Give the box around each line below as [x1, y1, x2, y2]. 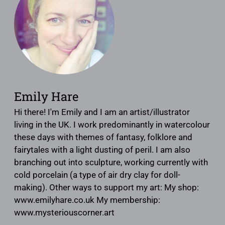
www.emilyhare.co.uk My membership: [14, 194, 160, 205]
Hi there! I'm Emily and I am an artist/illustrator [14, 106, 190, 117]
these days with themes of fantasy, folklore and [14, 132, 192, 142]
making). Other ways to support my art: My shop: [14, 182, 199, 192]
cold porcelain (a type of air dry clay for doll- [14, 169, 180, 180]
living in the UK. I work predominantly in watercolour [14, 119, 210, 130]
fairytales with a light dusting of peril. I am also [14, 144, 190, 155]
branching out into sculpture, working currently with [14, 157, 208, 167]
